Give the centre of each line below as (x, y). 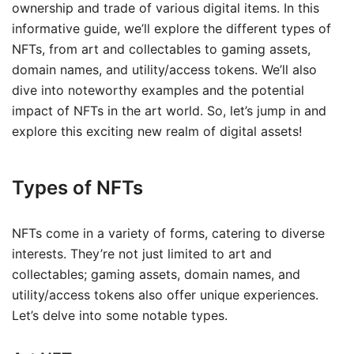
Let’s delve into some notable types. (120, 315)
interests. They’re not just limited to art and (142, 253)
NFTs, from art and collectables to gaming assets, (161, 49)
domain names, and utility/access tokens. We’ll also (164, 69)
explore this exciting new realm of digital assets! (157, 131)
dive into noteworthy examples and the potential (158, 90)
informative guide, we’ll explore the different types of (171, 28)
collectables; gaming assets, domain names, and (156, 274)
